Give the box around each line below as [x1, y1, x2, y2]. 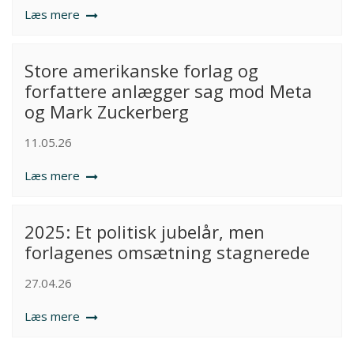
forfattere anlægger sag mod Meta [24, 79, 312, 103]
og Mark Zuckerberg [24, 100, 189, 123]
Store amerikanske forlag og [24, 58, 258, 82]
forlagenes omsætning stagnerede [24, 240, 310, 264]
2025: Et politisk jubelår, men [24, 220, 265, 243]
